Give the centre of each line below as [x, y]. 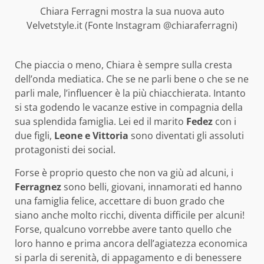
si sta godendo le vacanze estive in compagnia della [129, 107]
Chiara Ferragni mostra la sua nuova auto [132, 11]
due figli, [34, 135]
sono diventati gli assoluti [186, 135]
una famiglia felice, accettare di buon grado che [120, 201]
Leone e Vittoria [91, 135]
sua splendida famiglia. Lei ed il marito [100, 121]
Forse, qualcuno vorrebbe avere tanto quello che [123, 229]
